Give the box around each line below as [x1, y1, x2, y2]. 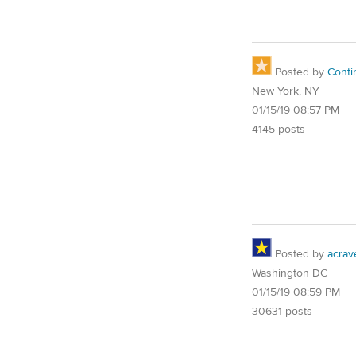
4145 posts [252, 122, 305, 137]
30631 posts [252, 304, 312, 319]
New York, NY [252, 83, 319, 99]
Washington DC [252, 265, 327, 281]
